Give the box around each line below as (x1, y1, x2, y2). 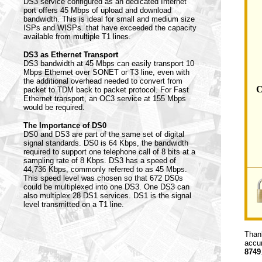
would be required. (23, 103, 85, 112)
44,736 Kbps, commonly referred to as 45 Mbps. (23, 165, 187, 174)
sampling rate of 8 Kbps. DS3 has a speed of (23, 156, 176, 165)
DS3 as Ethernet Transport (23, 50, 118, 59)
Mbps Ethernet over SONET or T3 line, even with (23, 68, 189, 77)
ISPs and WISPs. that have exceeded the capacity (23, 23, 196, 32)
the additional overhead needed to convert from (23, 77, 182, 85)
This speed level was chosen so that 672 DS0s (23, 174, 183, 182)
